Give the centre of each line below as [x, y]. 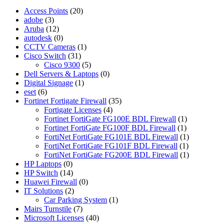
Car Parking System [75, 200]
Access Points [46, 11]
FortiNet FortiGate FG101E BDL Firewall [111, 137]
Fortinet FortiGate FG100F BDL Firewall [110, 128]
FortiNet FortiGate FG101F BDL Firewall [111, 146]
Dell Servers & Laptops [61, 74]
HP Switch [41, 173]
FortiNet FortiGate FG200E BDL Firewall [111, 155]
